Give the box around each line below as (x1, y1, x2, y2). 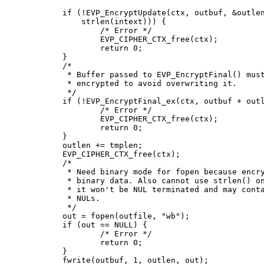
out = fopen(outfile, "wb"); (25, 212, 62, 221)
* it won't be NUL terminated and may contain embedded (25, 185, 62, 194)
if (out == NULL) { (25, 220, 62, 230)
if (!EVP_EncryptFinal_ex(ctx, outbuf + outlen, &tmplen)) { (25, 97, 62, 106)
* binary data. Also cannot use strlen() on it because (25, 176, 62, 186)
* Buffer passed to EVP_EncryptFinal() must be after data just (25, 70, 62, 80)
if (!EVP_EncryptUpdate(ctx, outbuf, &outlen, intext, (25, 8, 62, 18)
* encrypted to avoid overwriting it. (25, 79, 62, 88)
